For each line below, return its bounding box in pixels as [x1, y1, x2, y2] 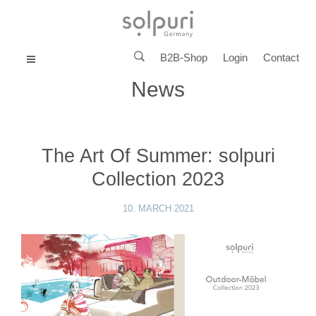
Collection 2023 [92, 169, 224, 190]
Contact [263, 51, 299, 63]
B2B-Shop [160, 51, 207, 63]
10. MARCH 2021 [122, 203, 194, 214]
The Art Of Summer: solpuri [41, 145, 275, 167]
